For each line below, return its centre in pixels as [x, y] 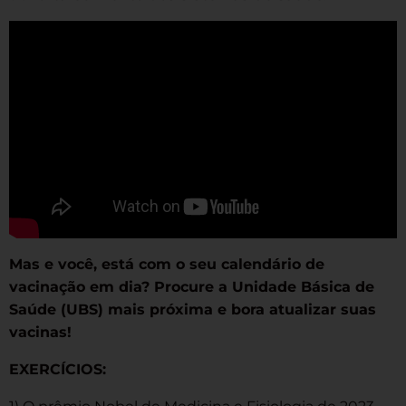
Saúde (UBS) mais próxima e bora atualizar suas [193, 310]
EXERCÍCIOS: [58, 370]
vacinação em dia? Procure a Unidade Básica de [192, 287]
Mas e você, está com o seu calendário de [167, 265]
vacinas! [40, 333]
